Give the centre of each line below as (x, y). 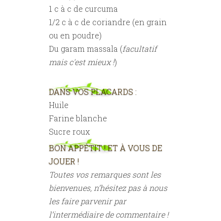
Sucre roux (69, 131)
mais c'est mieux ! (82, 62)
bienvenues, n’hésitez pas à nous (108, 188)
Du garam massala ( (86, 49)
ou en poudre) (75, 35)
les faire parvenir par (88, 201)
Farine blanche (78, 118)
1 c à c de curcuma (83, 9)
